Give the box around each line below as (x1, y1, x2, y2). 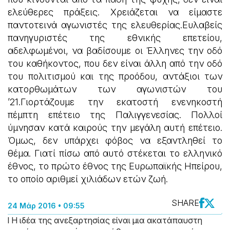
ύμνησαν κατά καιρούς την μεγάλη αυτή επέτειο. (8, 122, 222, 133)
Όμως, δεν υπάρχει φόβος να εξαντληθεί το (8, 135, 222, 146)
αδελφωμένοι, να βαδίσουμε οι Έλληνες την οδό (8, 45, 222, 56)
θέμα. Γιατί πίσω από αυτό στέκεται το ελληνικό (8, 148, 222, 159)
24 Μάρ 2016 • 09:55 (8, 201, 85, 210)
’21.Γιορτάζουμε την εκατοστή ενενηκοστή (8, 97, 222, 107)
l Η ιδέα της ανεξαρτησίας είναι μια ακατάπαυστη (8, 215, 202, 225)
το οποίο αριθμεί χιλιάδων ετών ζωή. (8, 174, 168, 184)
